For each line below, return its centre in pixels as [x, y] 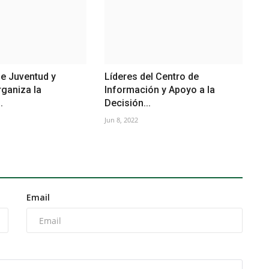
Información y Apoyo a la [159, 90]
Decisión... [127, 103]
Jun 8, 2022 [121, 120]
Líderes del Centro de [151, 77]
